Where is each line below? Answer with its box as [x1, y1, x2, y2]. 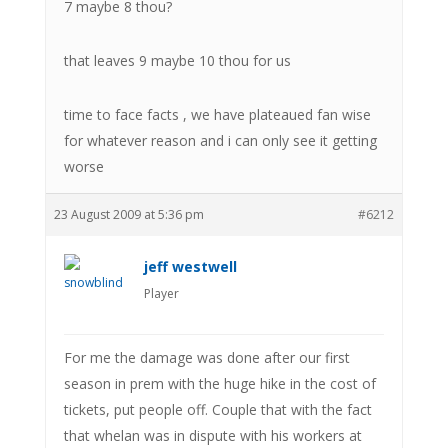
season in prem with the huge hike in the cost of [63, 373, 376, 393]
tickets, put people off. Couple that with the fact [63, 399, 372, 419]
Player [143, 284, 179, 302]
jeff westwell [143, 256, 237, 276]
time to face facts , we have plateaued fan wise [63, 104, 371, 124]
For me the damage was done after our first [63, 347, 350, 367]
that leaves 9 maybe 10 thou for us [63, 50, 291, 70]
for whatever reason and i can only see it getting [63, 130, 377, 150]
